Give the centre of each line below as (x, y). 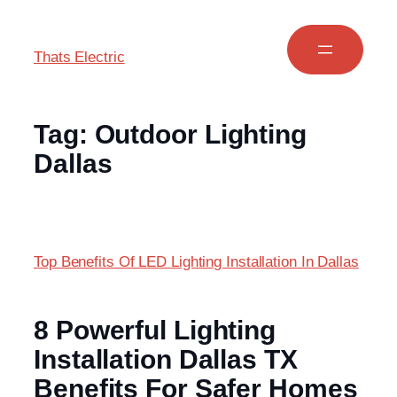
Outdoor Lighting (200, 135)
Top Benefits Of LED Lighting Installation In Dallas (196, 262)
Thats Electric (79, 57)
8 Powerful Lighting (155, 331)
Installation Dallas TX (166, 360)
